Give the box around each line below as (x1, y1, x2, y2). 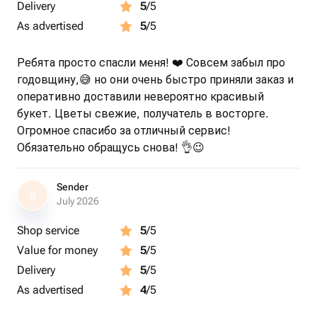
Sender (57, 181, 88, 192)
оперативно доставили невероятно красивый (17, 90, 264, 103)
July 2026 (57, 195, 99, 207)
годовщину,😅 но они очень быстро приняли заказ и (17, 73, 294, 86)
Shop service (17, 224, 79, 237)
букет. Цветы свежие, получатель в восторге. (17, 107, 269, 120)
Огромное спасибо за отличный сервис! (17, 124, 231, 137)
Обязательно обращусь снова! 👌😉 (17, 141, 204, 154)
